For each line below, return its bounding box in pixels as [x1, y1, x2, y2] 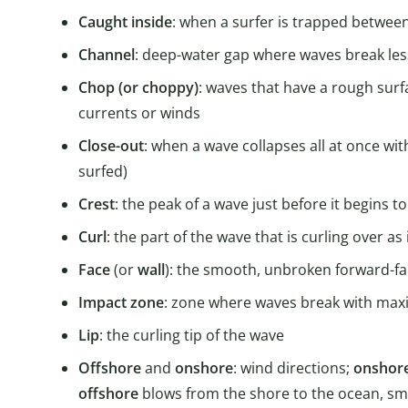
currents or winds [78, 103, 200, 124]
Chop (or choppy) [78, 77, 199, 98]
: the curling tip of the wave [99, 325, 284, 346]
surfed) [78, 161, 127, 182]
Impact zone [78, 292, 164, 313]
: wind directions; [233, 358, 353, 379]
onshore [175, 358, 233, 379]
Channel [78, 45, 135, 66]
